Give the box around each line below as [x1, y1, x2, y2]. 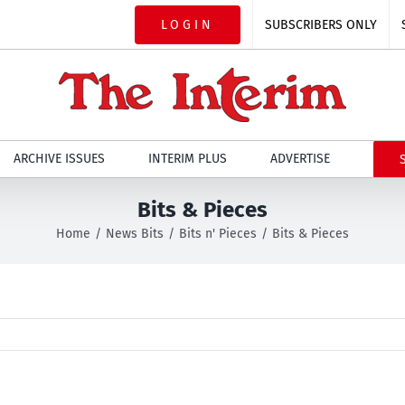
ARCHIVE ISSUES [13, 151, 105, 166]
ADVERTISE [269, 151, 330, 166]
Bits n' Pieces [178, 226, 257, 241]
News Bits [106, 226, 165, 241]
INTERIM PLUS [147, 151, 227, 166]
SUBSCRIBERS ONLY [265, 16, 377, 33]
